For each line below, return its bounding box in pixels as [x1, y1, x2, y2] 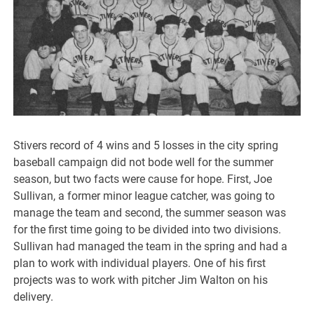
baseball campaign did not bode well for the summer [13, 156, 274, 170]
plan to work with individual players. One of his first [13, 257, 266, 271]
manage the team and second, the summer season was [13, 206, 287, 220]
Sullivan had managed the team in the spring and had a [13, 240, 288, 254]
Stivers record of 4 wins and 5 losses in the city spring [13, 139, 279, 153]
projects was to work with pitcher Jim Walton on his [13, 273, 268, 287]
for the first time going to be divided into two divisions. [13, 223, 282, 237]
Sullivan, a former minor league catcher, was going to [13, 189, 275, 203]
